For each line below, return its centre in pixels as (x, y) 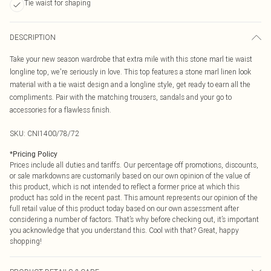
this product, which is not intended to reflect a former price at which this (125, 187)
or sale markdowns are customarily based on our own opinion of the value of (130, 176)
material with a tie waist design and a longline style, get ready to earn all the (130, 84)
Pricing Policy (35, 154)
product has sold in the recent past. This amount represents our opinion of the (134, 198)
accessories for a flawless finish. (60, 110)
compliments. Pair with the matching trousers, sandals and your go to (121, 97)
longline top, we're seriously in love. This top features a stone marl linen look (130, 72)
